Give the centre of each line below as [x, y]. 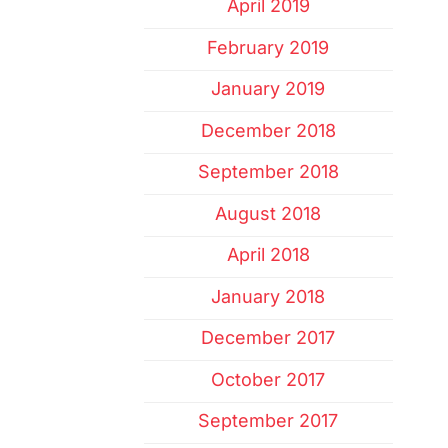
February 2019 [268, 47]
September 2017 [268, 421]
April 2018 [268, 255]
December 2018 [268, 130]
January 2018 [268, 296]
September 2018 [268, 172]
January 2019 [268, 89]
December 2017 [268, 338]
